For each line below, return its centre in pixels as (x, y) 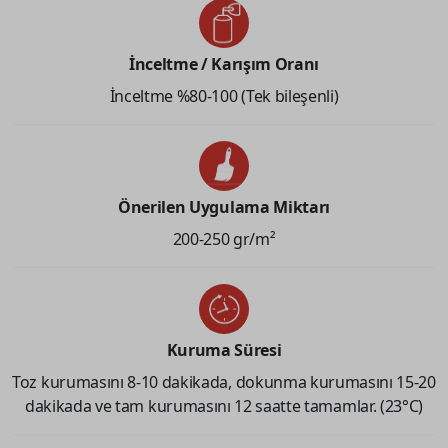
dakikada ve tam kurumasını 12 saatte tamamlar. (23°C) (224, 405)
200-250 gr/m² (224, 238)
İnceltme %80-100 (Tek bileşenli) (224, 95)
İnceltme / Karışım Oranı (224, 63)
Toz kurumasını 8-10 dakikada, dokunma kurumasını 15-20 (224, 381)
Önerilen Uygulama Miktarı (224, 206)
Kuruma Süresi (224, 349)
